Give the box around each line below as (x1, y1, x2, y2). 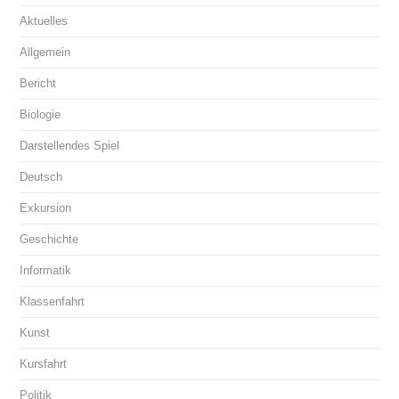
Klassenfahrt (20, 294, 85, 308)
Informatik (20, 263, 72, 277)
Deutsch (20, 169, 63, 183)
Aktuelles (20, 13, 69, 28)
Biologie (20, 107, 61, 121)
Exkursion (20, 200, 72, 215)
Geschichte (20, 232, 79, 246)
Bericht (20, 76, 57, 90)
